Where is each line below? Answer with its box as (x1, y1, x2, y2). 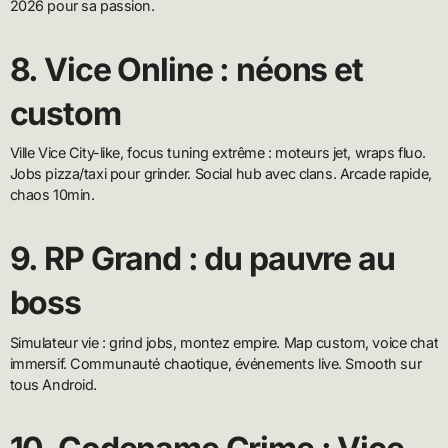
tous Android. (9, 375, 97, 393)
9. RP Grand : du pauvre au (9, 239, 395, 279)
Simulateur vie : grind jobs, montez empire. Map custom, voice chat (9, 333, 439, 351)
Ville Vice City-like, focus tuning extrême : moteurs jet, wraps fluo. (9, 144, 426, 162)
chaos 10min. (9, 186, 95, 204)
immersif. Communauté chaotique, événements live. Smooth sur (9, 354, 422, 372)
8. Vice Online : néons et (9, 49, 363, 89)
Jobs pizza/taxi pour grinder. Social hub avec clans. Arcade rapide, (9, 165, 432, 183)
